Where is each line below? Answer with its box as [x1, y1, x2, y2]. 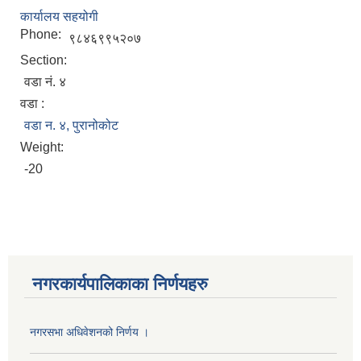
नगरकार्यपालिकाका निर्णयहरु [32, 274, 208, 295]
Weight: [20, 140, 67, 155]
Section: [20, 53, 70, 68]
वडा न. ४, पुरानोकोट [24, 118, 118, 133]
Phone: [20, 27, 64, 42]
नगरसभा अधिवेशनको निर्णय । [30, 326, 149, 339]
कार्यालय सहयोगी [20, 10, 98, 24]
